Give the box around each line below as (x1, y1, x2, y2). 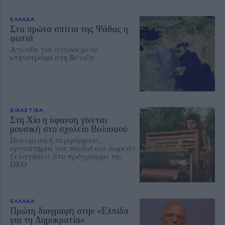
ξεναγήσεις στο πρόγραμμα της (10, 150, 123, 161)
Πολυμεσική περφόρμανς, (10, 134, 102, 145)
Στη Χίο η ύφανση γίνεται (10, 115, 107, 125)
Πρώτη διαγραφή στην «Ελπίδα (10, 205, 129, 216)
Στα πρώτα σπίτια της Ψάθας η (10, 24, 128, 34)
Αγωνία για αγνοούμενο (10, 43, 98, 54)
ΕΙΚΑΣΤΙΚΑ (10, 106, 43, 113)
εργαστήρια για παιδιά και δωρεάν (10, 142, 136, 153)
